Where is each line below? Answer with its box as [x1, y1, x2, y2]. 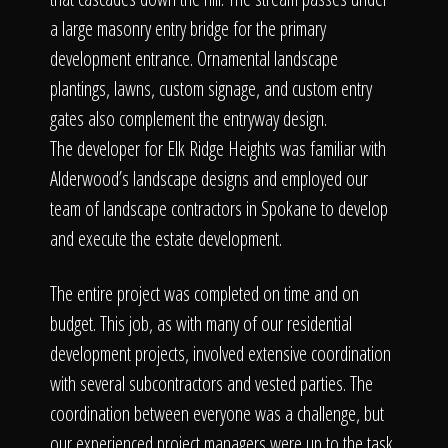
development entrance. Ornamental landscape [50, 45, 338, 72]
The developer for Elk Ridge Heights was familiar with [50, 135, 386, 162]
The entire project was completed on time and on [50, 280, 359, 307]
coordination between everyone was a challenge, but [50, 400, 384, 427]
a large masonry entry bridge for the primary [50, 15, 326, 42]
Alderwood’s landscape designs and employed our [50, 165, 368, 192]
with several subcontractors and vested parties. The [50, 370, 373, 397]
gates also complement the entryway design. [50, 105, 327, 132]
